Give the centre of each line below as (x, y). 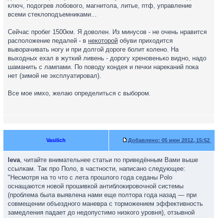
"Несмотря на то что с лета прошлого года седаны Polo (90, 177)
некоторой (103, 41)
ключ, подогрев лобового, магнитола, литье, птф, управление (100, 6)
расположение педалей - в (48, 41)
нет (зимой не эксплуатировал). (54, 76)
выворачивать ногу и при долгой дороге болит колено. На (93, 49)
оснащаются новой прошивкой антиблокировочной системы (96, 186)
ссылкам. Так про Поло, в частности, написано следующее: (97, 169)
